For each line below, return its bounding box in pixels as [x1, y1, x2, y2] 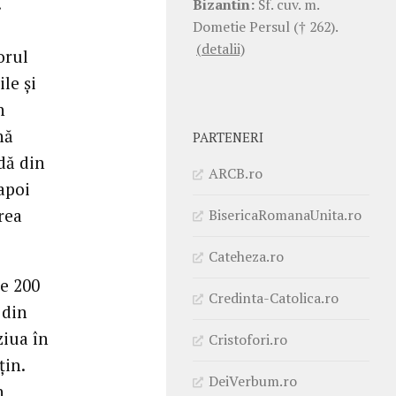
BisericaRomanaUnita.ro [209, 204, 362, 225]
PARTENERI [193, 128, 263, 146]
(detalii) [196, 38, 245, 58]
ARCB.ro [209, 163, 263, 183]
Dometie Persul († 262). [193, 16, 338, 36]
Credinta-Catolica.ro [209, 287, 339, 308]
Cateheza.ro [209, 246, 284, 266]
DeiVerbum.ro [209, 370, 297, 391]
